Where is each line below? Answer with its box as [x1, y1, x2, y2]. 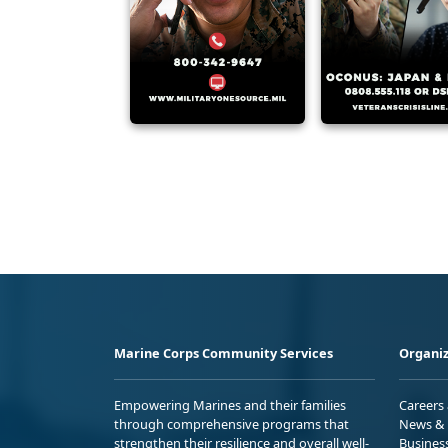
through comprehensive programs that [114, 415, 349, 434]
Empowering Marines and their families [114, 396, 346, 415]
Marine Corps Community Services [114, 344, 333, 363]
